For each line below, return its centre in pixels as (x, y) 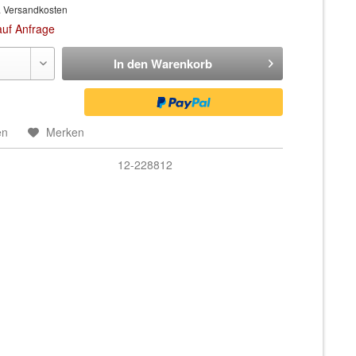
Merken (66, 132)
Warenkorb (182, 64)
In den (131, 64)
